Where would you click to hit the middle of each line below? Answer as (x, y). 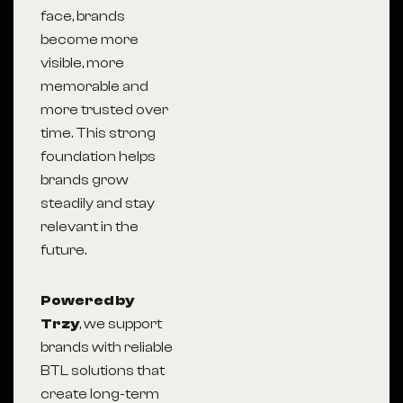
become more (90, 40)
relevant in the (90, 227)
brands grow (85, 180)
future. (63, 250)
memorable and (94, 86)
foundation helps (98, 157)
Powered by (87, 300)
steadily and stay (98, 203)
